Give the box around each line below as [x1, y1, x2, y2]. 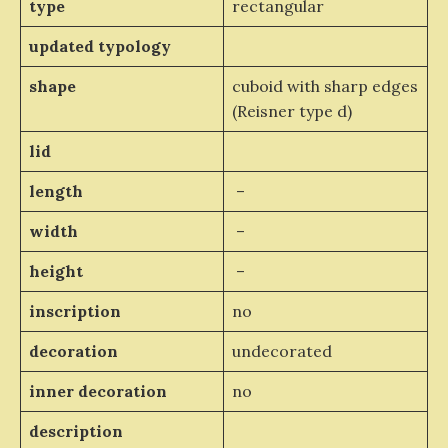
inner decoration [28, 380, 167, 401]
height [28, 260, 83, 281]
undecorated [231, 340, 332, 361]
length [28, 180, 83, 201]
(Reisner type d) [231, 100, 352, 121]
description [28, 420, 123, 441]
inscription [28, 300, 121, 321]
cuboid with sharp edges [231, 75, 418, 96]
